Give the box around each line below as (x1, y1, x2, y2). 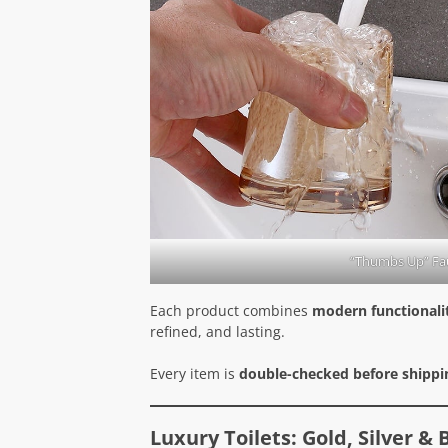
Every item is (149, 363, 239, 383)
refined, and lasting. (149, 321, 285, 341)
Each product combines (149, 300, 312, 320)
